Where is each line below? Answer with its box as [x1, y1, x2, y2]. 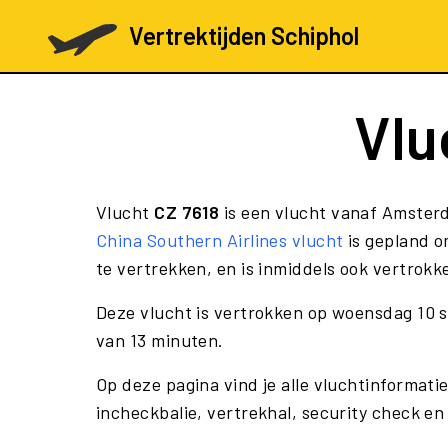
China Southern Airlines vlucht [96, 229, 344, 251]
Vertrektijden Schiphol [128, 21, 359, 50]
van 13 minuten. [96, 329, 224, 351]
